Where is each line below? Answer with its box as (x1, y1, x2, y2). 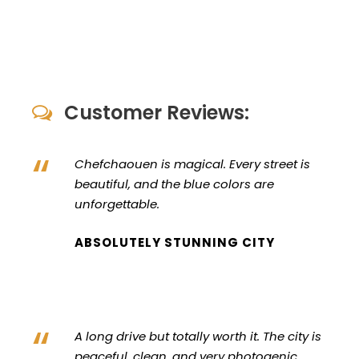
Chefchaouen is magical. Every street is (75, 155, 310, 172)
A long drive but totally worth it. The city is (75, 327, 321, 345)
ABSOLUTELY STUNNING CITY (75, 233, 275, 251)
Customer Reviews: (64, 99, 249, 126)
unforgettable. (75, 195, 159, 212)
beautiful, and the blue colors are (75, 175, 274, 192)
